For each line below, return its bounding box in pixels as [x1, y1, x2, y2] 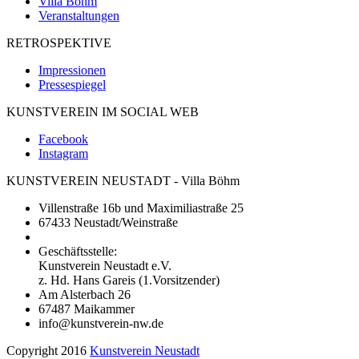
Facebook [38, 131, 88, 146]
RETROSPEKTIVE [6, 35, 111, 50]
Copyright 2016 [6, 343, 90, 357]
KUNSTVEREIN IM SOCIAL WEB [6, 104, 199, 119]
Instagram [38, 146, 88, 160]
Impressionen [38, 63, 106, 77]
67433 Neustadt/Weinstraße [38, 215, 178, 229]
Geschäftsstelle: [38, 244, 117, 258]
